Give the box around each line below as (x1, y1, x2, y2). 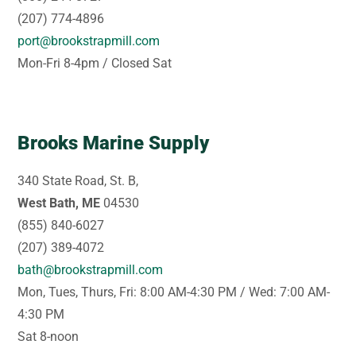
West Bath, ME (17, 195, 101, 211)
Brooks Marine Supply (17, 131, 210, 154)
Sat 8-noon (17, 328, 79, 344)
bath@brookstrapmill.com (17, 261, 164, 277)
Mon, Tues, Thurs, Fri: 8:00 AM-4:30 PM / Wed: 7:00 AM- (17, 284, 331, 300)
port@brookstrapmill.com (17, 33, 161, 48)
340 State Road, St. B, (17, 172, 139, 188)
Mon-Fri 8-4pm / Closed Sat (17, 56, 172, 71)
